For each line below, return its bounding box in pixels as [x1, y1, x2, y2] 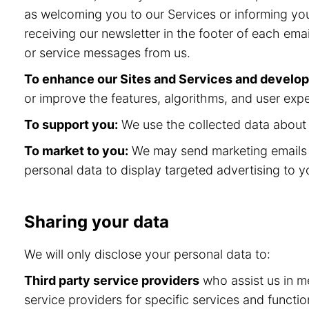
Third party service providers [24, 273, 199, 288]
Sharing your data [24, 212, 169, 232]
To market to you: [24, 143, 128, 158]
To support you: [24, 117, 118, 132]
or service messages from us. [24, 46, 190, 60]
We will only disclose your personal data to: [24, 247, 270, 261]
